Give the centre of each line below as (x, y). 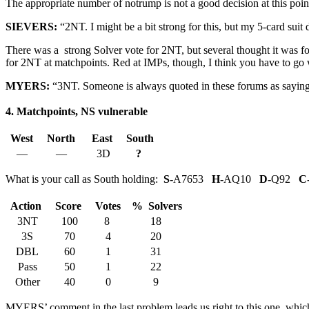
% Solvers (156, 206)
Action (29, 206)
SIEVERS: (33, 26)
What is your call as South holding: (84, 179)
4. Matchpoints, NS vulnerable (77, 111)
